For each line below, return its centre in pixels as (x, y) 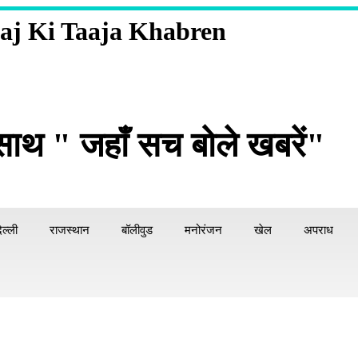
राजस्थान (70, 230)
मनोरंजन (203, 230)
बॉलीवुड (137, 230)
